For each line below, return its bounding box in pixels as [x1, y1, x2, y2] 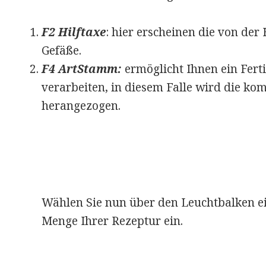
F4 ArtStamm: [41, 61, 122, 77]
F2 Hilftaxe [41, 24, 106, 40]
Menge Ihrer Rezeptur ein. [41, 213, 183, 229]
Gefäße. [41, 43, 81, 59]
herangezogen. [41, 98, 121, 114]
